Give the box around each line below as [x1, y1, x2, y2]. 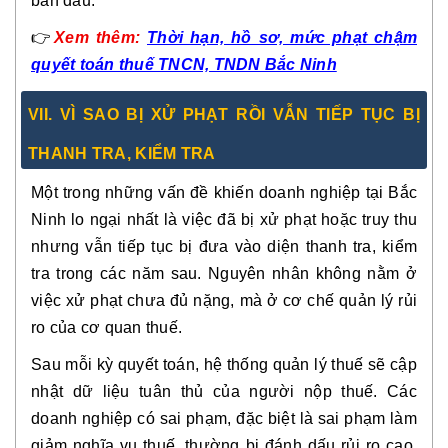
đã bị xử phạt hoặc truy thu [217, 210, 417, 228]
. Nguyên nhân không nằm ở [197, 264, 418, 282]
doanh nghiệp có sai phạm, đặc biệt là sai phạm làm [31, 409, 417, 427]
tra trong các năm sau [31, 264, 198, 282]
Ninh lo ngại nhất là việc [31, 210, 218, 228]
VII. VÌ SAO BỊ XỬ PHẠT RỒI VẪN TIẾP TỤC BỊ [28, 105, 420, 123]
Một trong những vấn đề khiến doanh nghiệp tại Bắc [31, 183, 417, 201]
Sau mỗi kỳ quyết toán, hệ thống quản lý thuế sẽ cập [31, 355, 417, 373]
